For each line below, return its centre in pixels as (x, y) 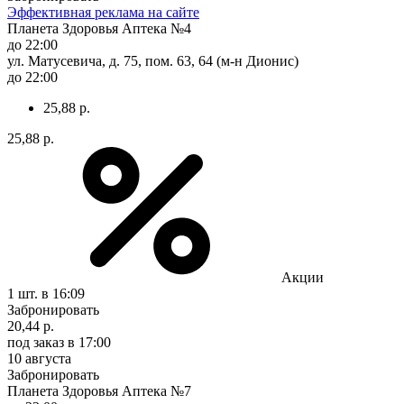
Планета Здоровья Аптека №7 (99, 390)
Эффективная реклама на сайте (103, 12)
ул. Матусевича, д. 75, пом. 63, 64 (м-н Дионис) (153, 60)
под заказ (36, 342)
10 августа (39, 358)
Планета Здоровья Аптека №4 (99, 28)
